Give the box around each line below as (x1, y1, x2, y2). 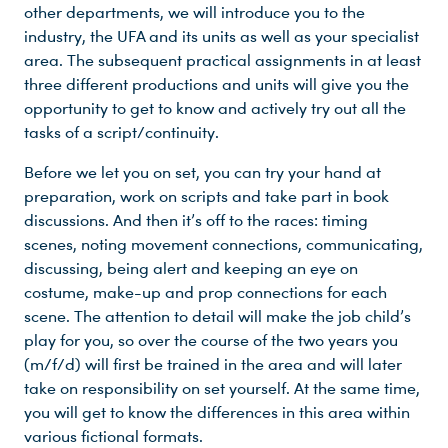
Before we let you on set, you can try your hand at (24, 163, 381, 183)
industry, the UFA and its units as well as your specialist (24, 27, 419, 47)
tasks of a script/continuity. (24, 123, 219, 143)
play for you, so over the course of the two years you (24, 331, 398, 351)
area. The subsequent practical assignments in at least (24, 51, 421, 71)
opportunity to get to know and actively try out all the (24, 99, 406, 119)
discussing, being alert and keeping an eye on (24, 259, 358, 279)
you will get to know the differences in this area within (24, 403, 410, 423)
